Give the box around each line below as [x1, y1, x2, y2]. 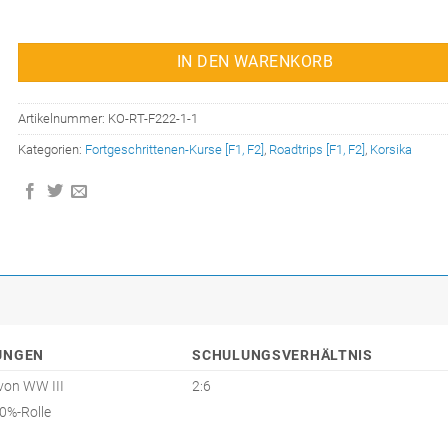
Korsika [370, 142, 413, 158]
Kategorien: [18, 142, 86, 158]
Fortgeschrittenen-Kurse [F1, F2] [85, 142, 265, 158]
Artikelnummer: [18, 111, 109, 127]
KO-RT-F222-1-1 [108, 111, 199, 127]
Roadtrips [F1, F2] [269, 142, 366, 158]
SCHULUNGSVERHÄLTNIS [192, 346, 373, 364]
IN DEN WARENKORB [176, 53, 334, 72]
